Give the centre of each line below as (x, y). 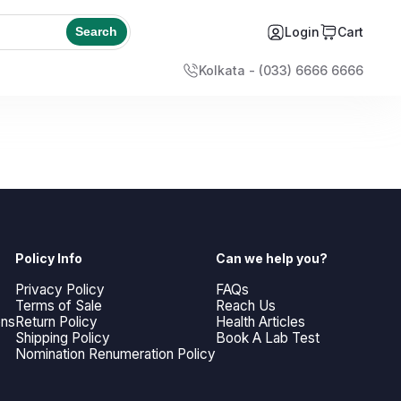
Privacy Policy (60, 289)
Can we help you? (271, 259)
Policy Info (48, 259)
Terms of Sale (58, 305)
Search (96, 32)
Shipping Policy (62, 337)
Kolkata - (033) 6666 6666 (281, 70)
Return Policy (56, 321)
